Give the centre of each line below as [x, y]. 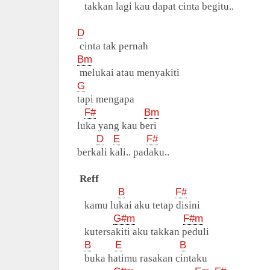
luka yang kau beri [117, 126]
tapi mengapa [106, 99]
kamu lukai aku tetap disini [139, 206]
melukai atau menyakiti [128, 73]
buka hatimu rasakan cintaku [142, 259]
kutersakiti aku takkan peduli [143, 232]
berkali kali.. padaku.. [123, 152]
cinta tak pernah [113, 46]
